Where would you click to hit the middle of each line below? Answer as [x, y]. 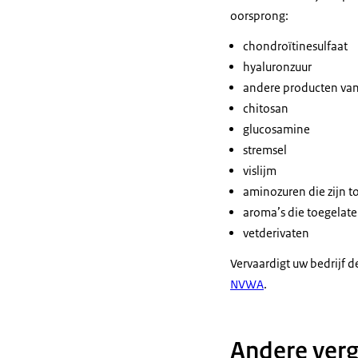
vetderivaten [276, 233]
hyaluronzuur [277, 67]
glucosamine [276, 129]
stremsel [265, 150]
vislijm [260, 171]
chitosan [266, 108]
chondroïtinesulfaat [295, 46]
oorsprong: [259, 16]
